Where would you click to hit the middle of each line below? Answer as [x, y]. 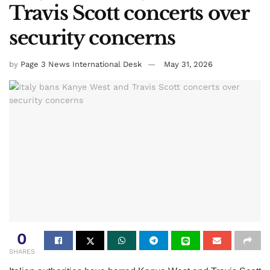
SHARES [22, 252]
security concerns [92, 38]
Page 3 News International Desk [81, 64]
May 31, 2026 [188, 64]
